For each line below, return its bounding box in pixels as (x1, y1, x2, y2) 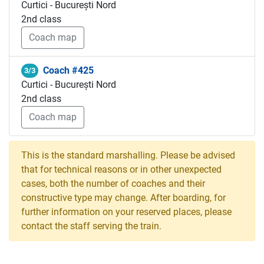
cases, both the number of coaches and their (21, 178, 205, 189)
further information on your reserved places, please (21, 206, 232, 217)
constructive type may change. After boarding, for (21, 192, 226, 203)
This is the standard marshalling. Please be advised (21, 150, 235, 161)
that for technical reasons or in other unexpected (21, 164, 222, 175)
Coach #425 (42, 65, 94, 76)
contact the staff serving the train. (21, 220, 161, 232)
